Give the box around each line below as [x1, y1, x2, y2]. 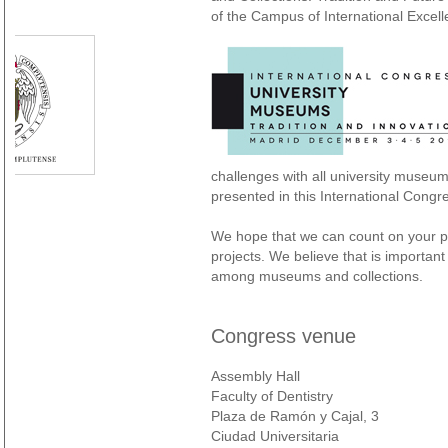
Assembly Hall [211, 368, 300, 384]
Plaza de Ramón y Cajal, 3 [211, 408, 379, 424]
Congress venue [211, 325, 356, 347]
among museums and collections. [211, 268, 423, 284]
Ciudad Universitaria [211, 428, 339, 444]
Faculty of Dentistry [211, 388, 333, 404]
